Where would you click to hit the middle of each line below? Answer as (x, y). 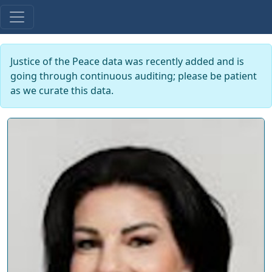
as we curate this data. (62, 90)
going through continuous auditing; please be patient (134, 76)
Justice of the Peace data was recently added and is (127, 61)
